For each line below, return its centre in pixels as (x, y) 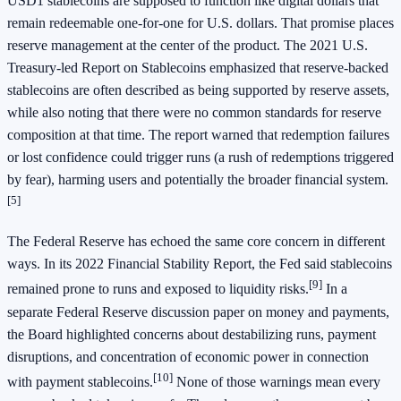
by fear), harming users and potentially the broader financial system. (198, 179)
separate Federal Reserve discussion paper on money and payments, (198, 311)
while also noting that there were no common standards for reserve (194, 112)
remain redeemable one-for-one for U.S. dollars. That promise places (200, 22)
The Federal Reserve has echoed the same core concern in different (196, 242)
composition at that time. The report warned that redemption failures (198, 134)
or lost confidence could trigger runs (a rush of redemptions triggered (200, 157)
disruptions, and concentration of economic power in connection (188, 356)
